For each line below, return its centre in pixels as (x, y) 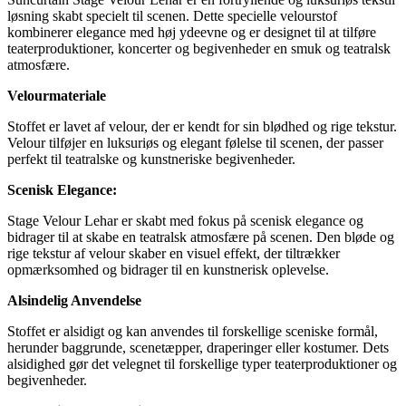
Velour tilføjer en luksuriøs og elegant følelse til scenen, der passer (195, 142)
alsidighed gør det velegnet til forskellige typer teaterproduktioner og (202, 363)
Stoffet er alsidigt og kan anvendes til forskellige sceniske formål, (193, 331)
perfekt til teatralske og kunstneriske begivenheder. (151, 159)
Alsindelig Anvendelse (74, 300)
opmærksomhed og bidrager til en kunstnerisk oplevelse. (168, 269)
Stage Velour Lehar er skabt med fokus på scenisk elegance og (185, 220)
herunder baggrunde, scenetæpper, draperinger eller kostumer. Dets (198, 347)
